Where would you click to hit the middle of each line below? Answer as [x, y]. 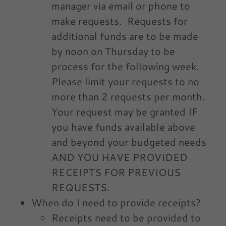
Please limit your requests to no [125, 81]
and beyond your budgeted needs [129, 142]
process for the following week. [127, 66]
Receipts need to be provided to [126, 218]
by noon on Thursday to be [113, 51]
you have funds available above [123, 127]
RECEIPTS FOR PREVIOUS [116, 172]
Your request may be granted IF [125, 112]
